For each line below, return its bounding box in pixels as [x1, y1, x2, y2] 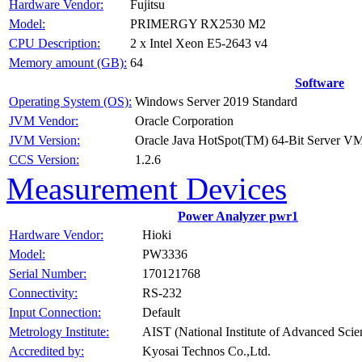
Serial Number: [9, 267, 86, 280]
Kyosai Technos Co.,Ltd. [142, 343, 271, 359]
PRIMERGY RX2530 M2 [130, 16, 266, 32]
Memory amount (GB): [9, 56, 127, 69]
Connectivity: [9, 286, 78, 300]
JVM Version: [9, 133, 80, 147]
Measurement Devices [6, 171, 287, 206]
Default [142, 305, 180, 320]
